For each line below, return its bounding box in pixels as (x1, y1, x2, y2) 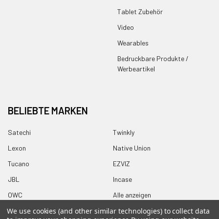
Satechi (8, 128, 31, 137)
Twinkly (113, 128, 134, 137)
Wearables (117, 39, 149, 47)
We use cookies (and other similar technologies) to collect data (7, 206, 210, 216)
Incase (113, 175, 132, 184)
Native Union (113, 144, 151, 153)
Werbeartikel (117, 65, 155, 73)
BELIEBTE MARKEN (8, 105, 88, 117)
